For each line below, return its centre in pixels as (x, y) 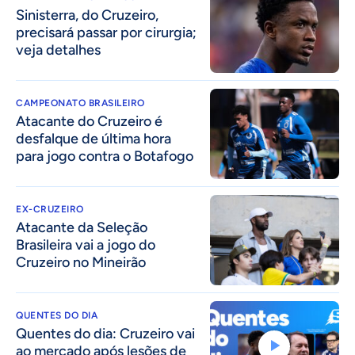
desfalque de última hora (94, 138)
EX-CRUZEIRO (50, 210)
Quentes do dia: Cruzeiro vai (105, 334)
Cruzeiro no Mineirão (81, 263)
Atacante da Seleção (82, 228)
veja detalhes (58, 50)
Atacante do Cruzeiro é (89, 121)
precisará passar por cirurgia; (106, 32)
